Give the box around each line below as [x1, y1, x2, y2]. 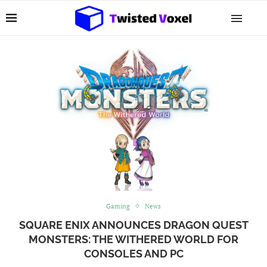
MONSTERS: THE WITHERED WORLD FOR [29, 232, 238, 246]
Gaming [106, 201, 130, 210]
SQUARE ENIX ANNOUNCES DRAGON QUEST [18, 218, 249, 231]
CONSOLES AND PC [83, 247, 184, 260]
